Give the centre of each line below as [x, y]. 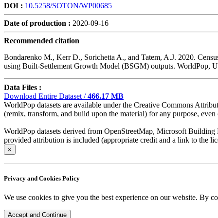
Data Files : [23, 87]
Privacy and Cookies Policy [42, 178]
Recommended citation [42, 40]
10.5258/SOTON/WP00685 [68, 5]
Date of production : [37, 23]
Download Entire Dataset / [46, 96]
